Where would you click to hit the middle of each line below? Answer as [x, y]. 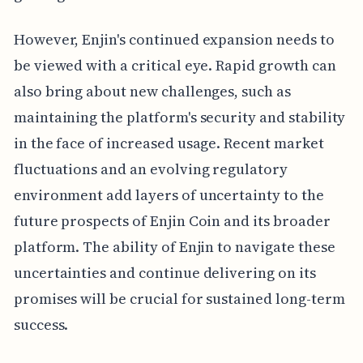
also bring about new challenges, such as [152, 91]
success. [41, 324]
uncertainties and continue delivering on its [164, 272]
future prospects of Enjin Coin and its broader [172, 220]
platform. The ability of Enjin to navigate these [174, 246]
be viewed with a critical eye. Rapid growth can [175, 65]
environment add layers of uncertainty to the [169, 194]
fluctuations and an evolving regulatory [150, 169]
